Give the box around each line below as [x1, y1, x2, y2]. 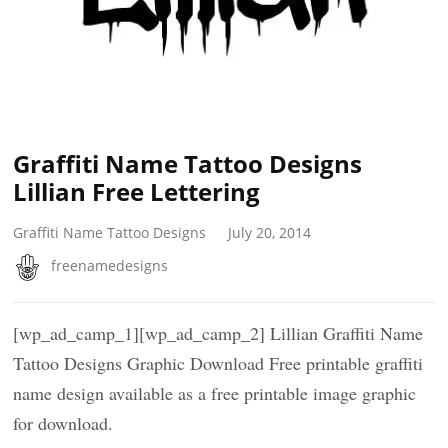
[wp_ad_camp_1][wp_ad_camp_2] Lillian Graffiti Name [13, 320, 424, 345]
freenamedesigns [51, 255, 169, 275]
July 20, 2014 [228, 223, 312, 243]
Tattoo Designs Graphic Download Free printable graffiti [13, 350, 424, 375]
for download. [13, 410, 114, 435]
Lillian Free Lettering [13, 174, 261, 208]
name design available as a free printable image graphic [13, 380, 417, 405]
